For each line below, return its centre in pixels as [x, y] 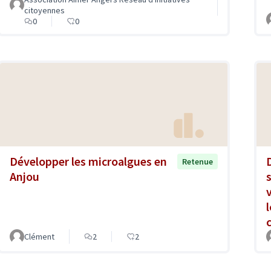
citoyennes [44, 10]
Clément [39, 237]
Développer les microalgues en [88, 162]
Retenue [198, 162]
